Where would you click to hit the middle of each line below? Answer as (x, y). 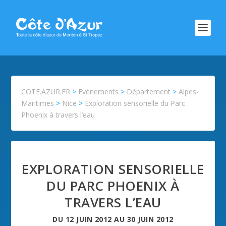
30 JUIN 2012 (150, 219)
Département (149, 92)
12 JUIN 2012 (89, 219)
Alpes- (189, 92)
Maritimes (38, 103)
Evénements (99, 92)
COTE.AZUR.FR (46, 92)
